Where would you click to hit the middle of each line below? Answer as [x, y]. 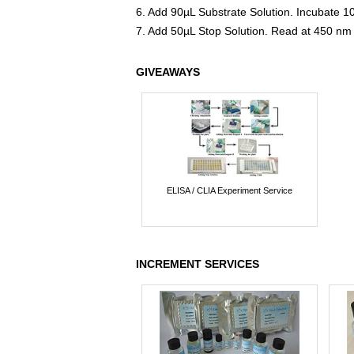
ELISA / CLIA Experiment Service [229, 191]
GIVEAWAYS [168, 72]
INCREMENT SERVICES [198, 264]
